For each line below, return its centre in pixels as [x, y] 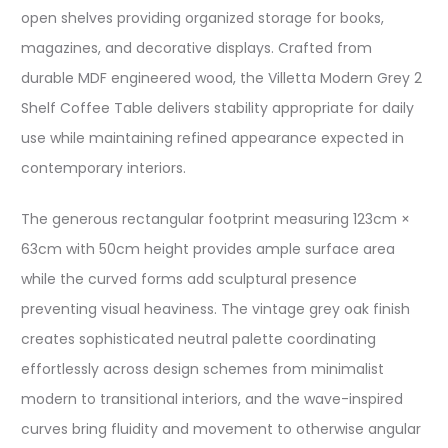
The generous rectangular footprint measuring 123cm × [215, 219]
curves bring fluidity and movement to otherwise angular [221, 429]
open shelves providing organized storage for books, [202, 18]
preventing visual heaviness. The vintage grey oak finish [215, 309]
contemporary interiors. [103, 168]
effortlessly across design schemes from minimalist [202, 369]
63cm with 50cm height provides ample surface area [208, 249]
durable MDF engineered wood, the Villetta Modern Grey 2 [221, 78]
